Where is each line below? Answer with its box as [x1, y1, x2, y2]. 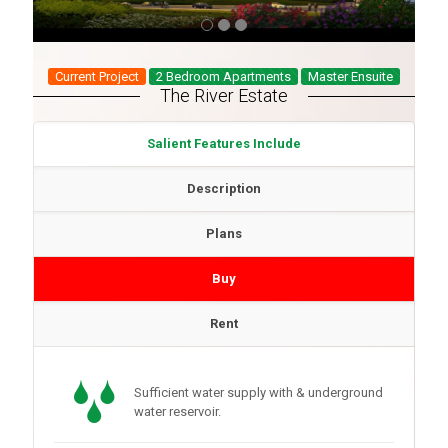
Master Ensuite [308, 69, 393, 84]
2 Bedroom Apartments [156, 69, 291, 84]
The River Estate [160, 85, 288, 106]
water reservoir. [134, 404, 221, 419]
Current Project [55, 69, 139, 84]
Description [187, 181, 261, 196]
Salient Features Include [147, 136, 301, 151]
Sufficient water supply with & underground [134, 385, 383, 400]
